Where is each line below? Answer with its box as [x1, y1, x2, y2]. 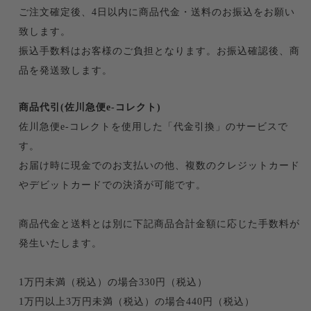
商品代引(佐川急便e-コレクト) [18, 102, 161, 113]
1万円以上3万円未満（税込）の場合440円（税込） [18, 296, 255, 308]
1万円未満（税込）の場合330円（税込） [18, 277, 208, 288]
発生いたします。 [18, 238, 102, 249]
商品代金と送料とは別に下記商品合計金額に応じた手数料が [18, 219, 300, 230]
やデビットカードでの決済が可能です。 [18, 180, 206, 191]
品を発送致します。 [18, 65, 112, 76]
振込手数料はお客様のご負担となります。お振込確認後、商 [18, 46, 300, 57]
